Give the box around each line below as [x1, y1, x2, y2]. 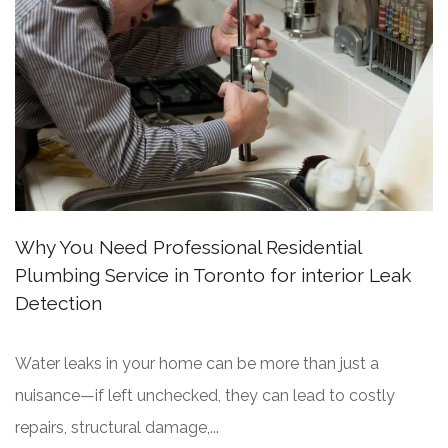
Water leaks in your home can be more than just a [15, 354, 379, 374]
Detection [15, 292, 102, 315]
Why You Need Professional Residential [15, 236, 361, 259]
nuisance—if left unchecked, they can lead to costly [15, 386, 395, 406]
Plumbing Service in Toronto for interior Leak [15, 264, 411, 287]
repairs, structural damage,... [15, 418, 219, 438]
